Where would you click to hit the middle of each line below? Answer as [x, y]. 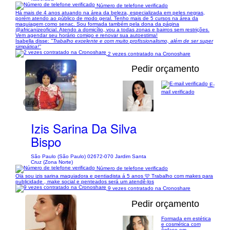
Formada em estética [186, 218]
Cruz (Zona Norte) [52, 162]
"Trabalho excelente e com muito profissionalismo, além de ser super [132, 41]
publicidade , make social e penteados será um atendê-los [85, 181]
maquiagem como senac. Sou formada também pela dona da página [97, 24]
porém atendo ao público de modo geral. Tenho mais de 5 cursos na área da [107, 18]
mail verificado [178, 92]
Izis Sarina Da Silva [84, 128]
